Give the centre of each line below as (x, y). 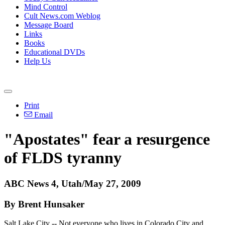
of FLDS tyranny (63, 158)
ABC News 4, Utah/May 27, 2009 (73, 183)
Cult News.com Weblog (62, 16)
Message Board (49, 25)
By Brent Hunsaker (44, 204)
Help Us (37, 61)
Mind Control (46, 7)
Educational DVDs (54, 52)
